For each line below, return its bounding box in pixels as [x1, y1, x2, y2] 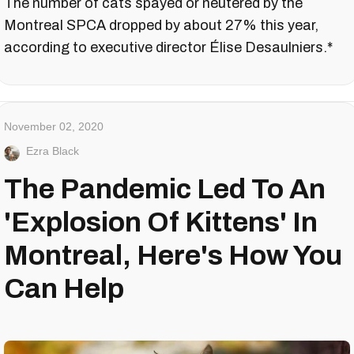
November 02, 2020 [4, 120, 104, 134]
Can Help [4, 273, 124, 304]
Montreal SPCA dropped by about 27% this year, [4, 17, 318, 34]
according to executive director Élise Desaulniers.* [4, 40, 333, 56]
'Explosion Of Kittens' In [4, 207, 318, 238]
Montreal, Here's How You [4, 240, 342, 271]
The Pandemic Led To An [4, 174, 326, 205]
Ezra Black [26, 145, 79, 158]
